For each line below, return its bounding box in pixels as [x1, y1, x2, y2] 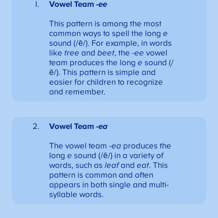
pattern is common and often [49, 171, 153, 180]
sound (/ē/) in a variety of [72, 151, 163, 160]
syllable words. [49, 190, 104, 199]
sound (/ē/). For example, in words [49, 38, 172, 48]
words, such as [49, 161, 105, 170]
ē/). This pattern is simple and [49, 68, 156, 77]
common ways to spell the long [49, 29, 163, 38]
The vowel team [49, 142, 109, 150]
